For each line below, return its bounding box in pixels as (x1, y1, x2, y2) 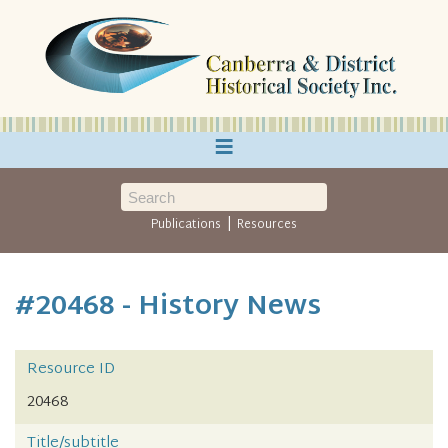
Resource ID (27, 356, 115, 384)
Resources (236, 214, 297, 236)
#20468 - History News (15, 283, 321, 332)
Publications (151, 214, 222, 236)
